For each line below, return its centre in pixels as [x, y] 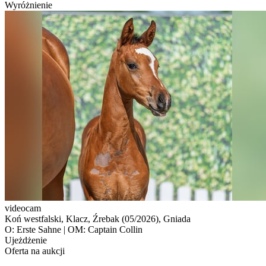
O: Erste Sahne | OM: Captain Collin [74, 229]
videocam [23, 208]
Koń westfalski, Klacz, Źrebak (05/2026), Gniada [98, 218]
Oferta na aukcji [35, 251]
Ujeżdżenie [26, 240]
